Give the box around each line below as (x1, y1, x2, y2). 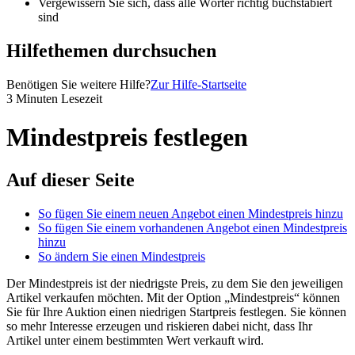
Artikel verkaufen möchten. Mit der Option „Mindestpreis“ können (6, 290, 340, 304)
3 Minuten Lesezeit (6, 91, 102, 105)
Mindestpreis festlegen (6, 123, 248, 152)
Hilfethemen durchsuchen (6, 40, 216, 61)
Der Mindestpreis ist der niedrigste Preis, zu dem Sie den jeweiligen (6, 276, 343, 290)
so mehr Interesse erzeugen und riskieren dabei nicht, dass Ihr (6, 319, 312, 333)
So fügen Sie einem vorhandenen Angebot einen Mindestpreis (38, 220, 347, 235)
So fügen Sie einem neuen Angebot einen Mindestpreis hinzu (38, 206, 343, 220)
